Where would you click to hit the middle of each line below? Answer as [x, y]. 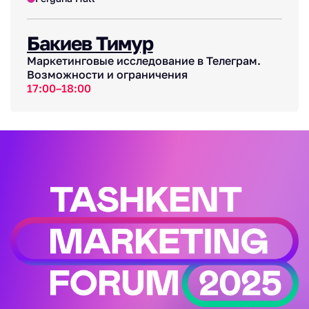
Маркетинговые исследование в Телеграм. [144, 61]
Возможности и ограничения [107, 75]
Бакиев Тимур [90, 43]
